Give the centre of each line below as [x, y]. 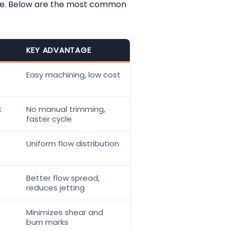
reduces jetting [55, 187]
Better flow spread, [63, 178]
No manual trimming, [65, 109]
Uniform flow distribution [72, 143]
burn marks [47, 222]
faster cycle [49, 119]
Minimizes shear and [64, 212]
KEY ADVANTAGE [59, 50]
